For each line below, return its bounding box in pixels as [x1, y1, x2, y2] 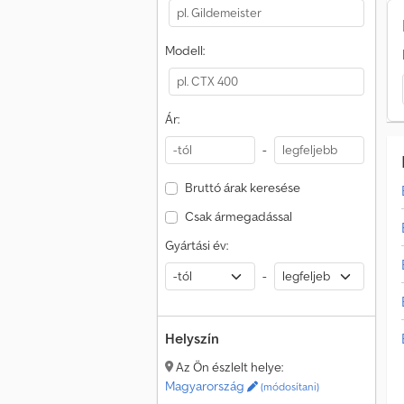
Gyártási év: [165, 237, 228, 253]
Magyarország [165, 378, 247, 394]
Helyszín [165, 329, 219, 347]
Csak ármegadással [184, 208, 292, 225]
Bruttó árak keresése [184, 179, 300, 196]
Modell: [165, 42, 205, 59]
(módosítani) [258, 380, 319, 393]
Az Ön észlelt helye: [173, 359, 283, 375]
